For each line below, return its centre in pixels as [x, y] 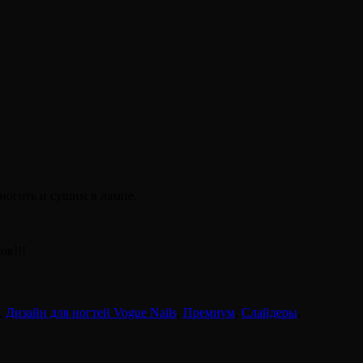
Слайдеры [269, 312]
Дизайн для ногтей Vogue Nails [91, 312]
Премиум [209, 312]
